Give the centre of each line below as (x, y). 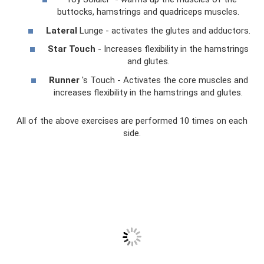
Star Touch (72, 49)
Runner (64, 80)
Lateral (62, 30)
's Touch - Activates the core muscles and (164, 80)
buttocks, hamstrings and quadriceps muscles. (148, 12)
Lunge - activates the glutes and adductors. (164, 30)
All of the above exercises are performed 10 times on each (132, 121)
